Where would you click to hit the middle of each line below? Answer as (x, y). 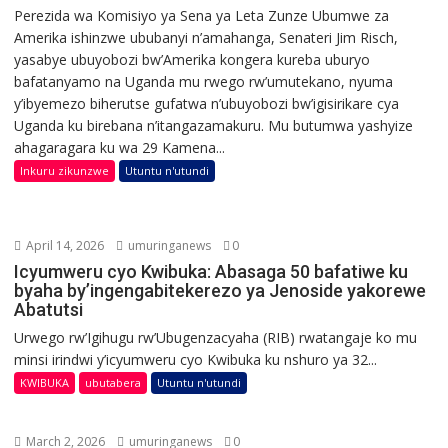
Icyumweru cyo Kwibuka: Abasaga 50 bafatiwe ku (211, 271)
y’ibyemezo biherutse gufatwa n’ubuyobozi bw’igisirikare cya (207, 103)
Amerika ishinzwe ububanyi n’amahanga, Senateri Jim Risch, (206, 37)
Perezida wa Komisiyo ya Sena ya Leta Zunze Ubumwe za (202, 15)
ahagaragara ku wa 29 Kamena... (120, 147)
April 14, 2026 (64, 245)
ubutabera (113, 382)
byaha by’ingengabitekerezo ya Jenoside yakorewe (220, 290)
